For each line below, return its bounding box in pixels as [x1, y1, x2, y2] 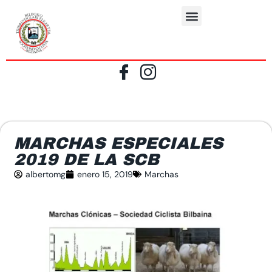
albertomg [25, 168, 66, 180]
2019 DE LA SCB [14, 150, 159, 169]
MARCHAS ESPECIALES [14, 134, 223, 152]
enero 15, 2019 [77, 168, 133, 180]
